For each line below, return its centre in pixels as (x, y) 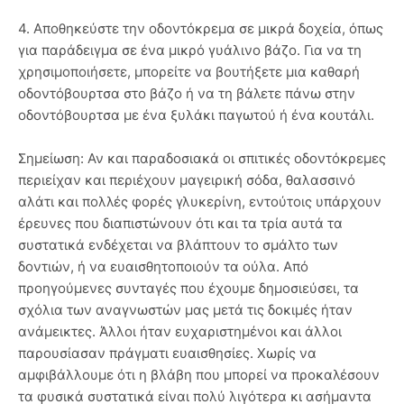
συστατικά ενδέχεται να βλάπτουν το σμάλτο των (178, 244)
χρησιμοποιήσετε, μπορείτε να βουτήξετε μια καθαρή (189, 71)
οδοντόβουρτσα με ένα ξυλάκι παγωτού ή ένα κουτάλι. (196, 115)
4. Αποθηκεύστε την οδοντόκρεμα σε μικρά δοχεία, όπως (201, 28)
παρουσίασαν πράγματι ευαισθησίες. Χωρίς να (167, 353)
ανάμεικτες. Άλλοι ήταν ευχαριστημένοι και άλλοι (180, 331)
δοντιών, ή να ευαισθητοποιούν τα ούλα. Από (163, 266)
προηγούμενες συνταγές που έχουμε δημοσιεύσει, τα (188, 288)
